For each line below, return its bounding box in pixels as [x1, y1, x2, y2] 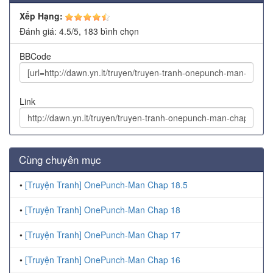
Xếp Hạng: [19, 10, 63, 23]
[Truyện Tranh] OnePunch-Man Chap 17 [25, 229, 180, 241]
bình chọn [101, 25, 139, 38]
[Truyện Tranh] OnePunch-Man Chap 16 [25, 253, 180, 266]
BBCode [19, 50, 51, 63]
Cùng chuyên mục [19, 152, 101, 168]
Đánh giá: [19, 25, 59, 38]
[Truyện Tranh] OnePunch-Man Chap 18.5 [25, 179, 188, 191]
